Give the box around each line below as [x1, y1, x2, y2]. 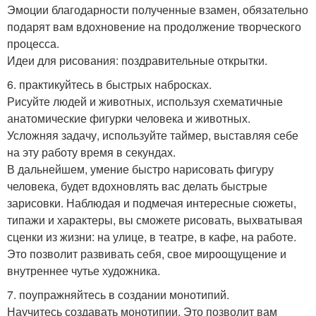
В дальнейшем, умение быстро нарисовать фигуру [7, 160, 274, 177]
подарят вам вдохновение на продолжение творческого [7, 18, 301, 35]
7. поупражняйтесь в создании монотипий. [7, 286, 229, 303]
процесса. [7, 35, 59, 51]
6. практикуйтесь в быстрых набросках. [7, 75, 212, 92]
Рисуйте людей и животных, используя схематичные [7, 92, 283, 109]
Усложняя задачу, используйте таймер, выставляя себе [7, 126, 298, 143]
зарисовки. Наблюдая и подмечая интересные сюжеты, [7, 194, 296, 211]
